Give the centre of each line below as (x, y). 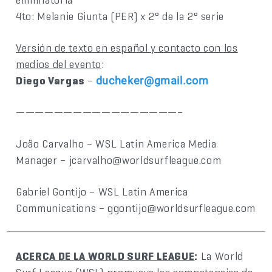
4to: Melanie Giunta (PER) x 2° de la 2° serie (120, 16)
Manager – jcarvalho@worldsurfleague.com (119, 160)
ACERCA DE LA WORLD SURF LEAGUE (105, 256)
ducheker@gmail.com (152, 81)
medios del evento (59, 64)
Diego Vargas (50, 81)
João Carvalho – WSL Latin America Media (116, 144)
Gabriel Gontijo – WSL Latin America (102, 192)
